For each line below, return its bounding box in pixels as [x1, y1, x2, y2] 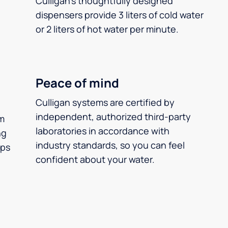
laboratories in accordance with [36, 125, 169, 137]
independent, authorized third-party [36, 110, 191, 123]
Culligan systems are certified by [36, 96, 175, 108]
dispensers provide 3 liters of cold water [36, 9, 204, 21]
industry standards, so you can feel [36, 139, 185, 151]
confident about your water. [36, 153, 155, 165]
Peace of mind [36, 74, 119, 91]
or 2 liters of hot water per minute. [36, 23, 179, 35]
